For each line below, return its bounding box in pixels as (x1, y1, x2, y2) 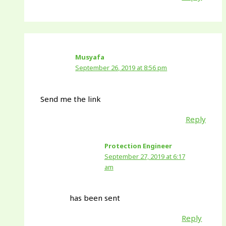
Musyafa (75, 52, 105, 62)
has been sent (69, 193, 120, 203)
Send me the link (40, 93, 101, 104)
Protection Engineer (104, 141, 172, 150)
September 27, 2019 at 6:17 (104, 151, 185, 161)
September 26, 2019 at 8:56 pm (75, 63, 167, 73)
